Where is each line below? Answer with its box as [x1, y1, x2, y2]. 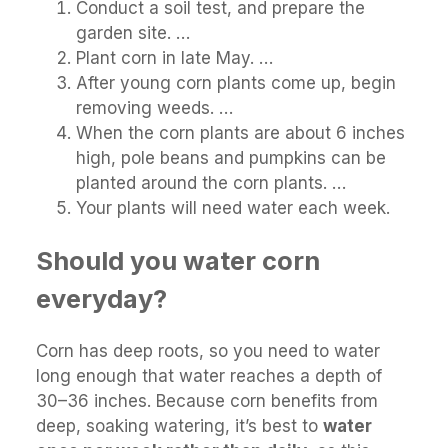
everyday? [36, 283, 167, 315]
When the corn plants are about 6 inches [76, 123, 405, 144]
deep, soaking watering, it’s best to [36, 416, 323, 437]
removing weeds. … [76, 98, 233, 119]
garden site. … [76, 23, 190, 44]
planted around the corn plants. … [76, 173, 346, 194]
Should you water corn [36, 245, 320, 277]
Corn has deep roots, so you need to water [36, 341, 380, 362]
